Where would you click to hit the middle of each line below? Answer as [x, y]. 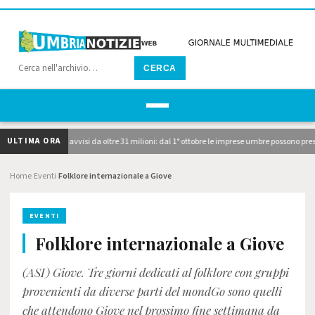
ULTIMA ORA [34, 141]
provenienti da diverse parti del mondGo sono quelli [152, 291]
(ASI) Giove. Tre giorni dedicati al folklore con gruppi [156, 272]
